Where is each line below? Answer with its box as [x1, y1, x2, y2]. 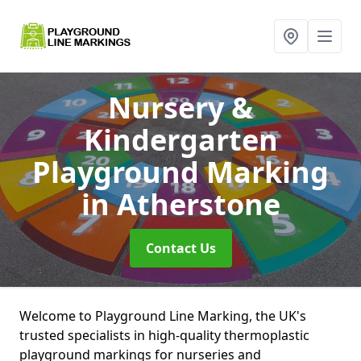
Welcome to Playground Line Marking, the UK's [19, 307, 306, 325]
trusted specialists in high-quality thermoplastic [19, 326, 309, 344]
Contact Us [145, 239, 216, 257]
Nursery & [108, 88, 253, 127]
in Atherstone [81, 185, 280, 224]
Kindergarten [83, 120, 278, 160]
